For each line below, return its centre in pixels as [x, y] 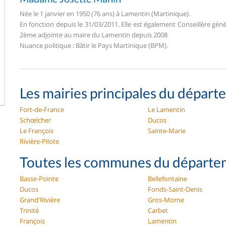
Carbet [158, 210]
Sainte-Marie [167, 131]
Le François [37, 131]
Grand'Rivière [40, 200]
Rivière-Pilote [39, 141]
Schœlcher [35, 120]
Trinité [29, 210]
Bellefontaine [168, 179]
